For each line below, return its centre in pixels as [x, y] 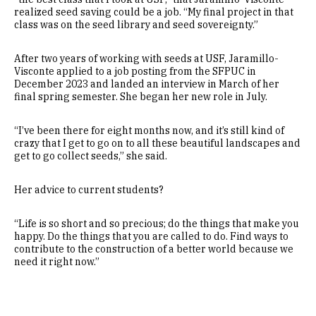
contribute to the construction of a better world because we [154, 249]
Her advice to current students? [89, 190]
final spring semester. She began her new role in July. [141, 97]
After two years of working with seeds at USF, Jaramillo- [146, 59]
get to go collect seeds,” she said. [91, 156]
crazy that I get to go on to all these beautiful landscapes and [157, 143]
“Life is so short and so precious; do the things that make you [157, 224]
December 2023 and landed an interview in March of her [147, 84]
